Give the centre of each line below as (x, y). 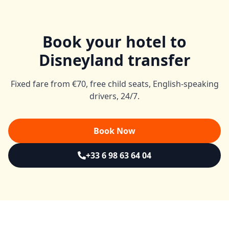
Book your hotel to (114, 42)
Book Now (114, 131)
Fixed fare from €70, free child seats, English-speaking (114, 84)
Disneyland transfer (114, 60)
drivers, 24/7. (114, 96)
